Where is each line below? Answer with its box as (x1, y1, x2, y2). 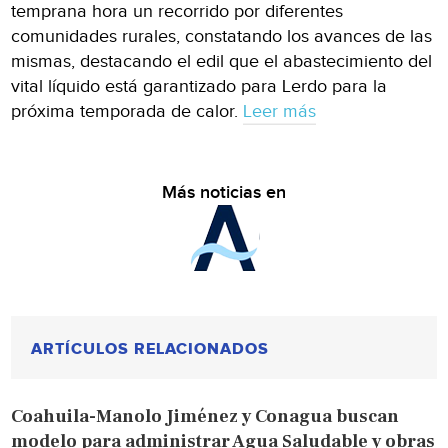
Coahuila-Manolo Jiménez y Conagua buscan (11, 404, 400, 428)
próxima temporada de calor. (11, 100, 244, 122)
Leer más (243, 100, 317, 122)
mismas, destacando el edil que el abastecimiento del (11, 50, 433, 72)
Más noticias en (162, 181, 286, 203)
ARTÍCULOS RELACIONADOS (31, 338, 270, 359)
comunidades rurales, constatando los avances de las (11, 25, 433, 47)
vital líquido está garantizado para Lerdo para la (11, 75, 388, 97)
